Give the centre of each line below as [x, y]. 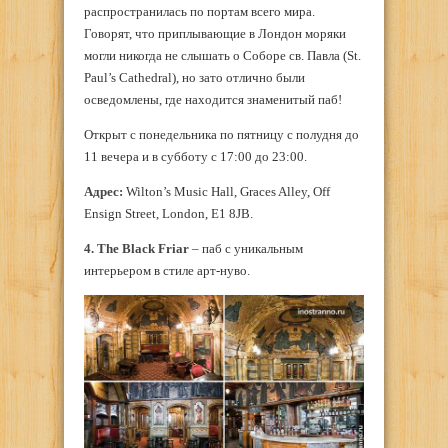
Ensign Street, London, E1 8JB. [168, 213]
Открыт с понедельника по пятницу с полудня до [221, 134]
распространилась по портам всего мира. [199, 12]
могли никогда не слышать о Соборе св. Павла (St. [222, 56]
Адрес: [103, 191]
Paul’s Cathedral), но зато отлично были [194, 78]
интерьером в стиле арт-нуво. [167, 270]
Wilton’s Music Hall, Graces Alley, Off [226, 191]
